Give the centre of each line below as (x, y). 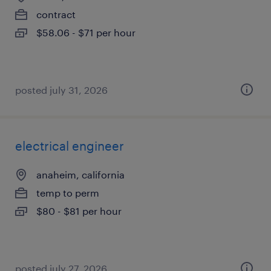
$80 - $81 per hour (79, 211)
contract (56, 14)
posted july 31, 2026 (61, 90)
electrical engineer (70, 146)
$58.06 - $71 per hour (86, 32)
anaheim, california (80, 175)
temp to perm (68, 193)
